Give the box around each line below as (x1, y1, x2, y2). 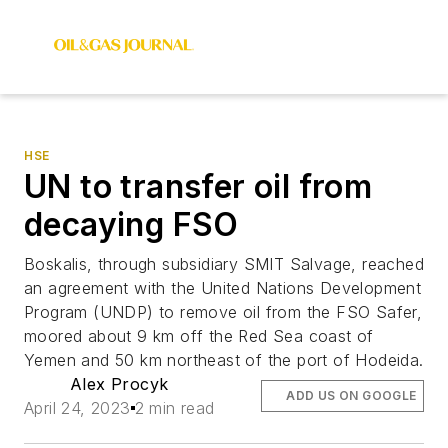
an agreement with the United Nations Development (24, 278, 422, 298)
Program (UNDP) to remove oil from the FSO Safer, (24, 302, 423, 322)
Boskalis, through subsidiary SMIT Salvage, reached (24, 254, 424, 274)
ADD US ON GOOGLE (286, 388, 417, 403)
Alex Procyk (70, 374, 169, 394)
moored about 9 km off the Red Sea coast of (24, 326, 374, 346)
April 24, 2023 (24, 398, 131, 418)
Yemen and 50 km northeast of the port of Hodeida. (24, 350, 424, 370)
